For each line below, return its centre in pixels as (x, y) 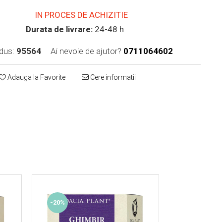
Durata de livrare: (59, 29)
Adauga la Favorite (36, 77)
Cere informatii (112, 77)
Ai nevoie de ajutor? (86, 51)
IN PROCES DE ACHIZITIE (81, 15)
